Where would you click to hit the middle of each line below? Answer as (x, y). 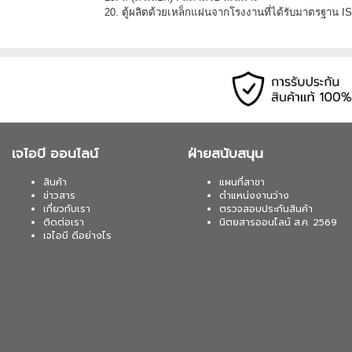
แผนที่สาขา (242, 182)
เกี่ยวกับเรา (67, 209)
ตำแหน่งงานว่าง (254, 195)
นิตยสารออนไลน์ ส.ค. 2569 (278, 222)
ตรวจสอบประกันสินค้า (266, 209)
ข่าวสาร (59, 195)
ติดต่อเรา (64, 222)
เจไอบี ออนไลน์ (55, 153)
